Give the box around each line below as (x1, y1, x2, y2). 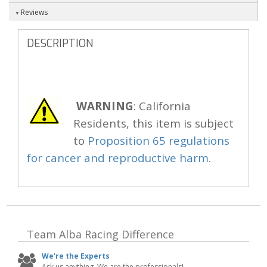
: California (133, 98, 191, 114)
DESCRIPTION (27, 36, 93, 51)
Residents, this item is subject (73, 116, 234, 131)
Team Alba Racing (27, 227, 119, 242)
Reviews (21, 7, 48, 18)
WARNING (76, 98, 133, 114)
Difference (119, 227, 174, 242)
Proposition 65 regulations (88, 133, 229, 148)
